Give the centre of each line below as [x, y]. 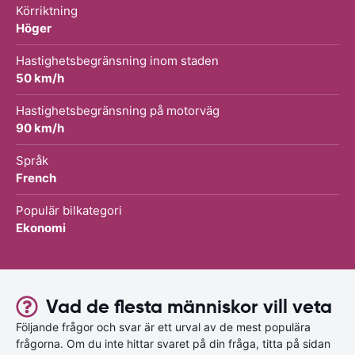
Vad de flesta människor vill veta [189, 306]
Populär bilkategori [69, 210]
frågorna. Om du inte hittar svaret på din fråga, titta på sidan [173, 343]
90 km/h [40, 128]
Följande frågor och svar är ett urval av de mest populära [163, 326]
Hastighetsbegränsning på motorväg [118, 110]
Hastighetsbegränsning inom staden [117, 60]
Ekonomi [41, 227]
